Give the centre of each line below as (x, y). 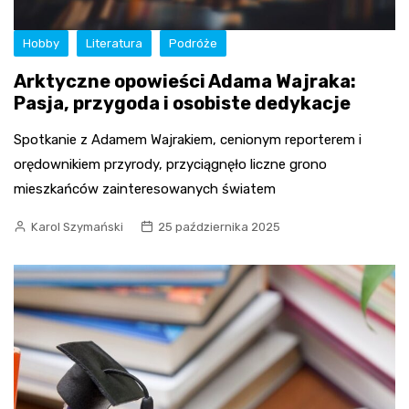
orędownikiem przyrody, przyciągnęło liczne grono (170, 164)
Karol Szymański (77, 226)
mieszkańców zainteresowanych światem (145, 189)
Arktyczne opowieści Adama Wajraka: (185, 81)
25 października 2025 (219, 226)
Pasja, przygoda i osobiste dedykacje (182, 103)
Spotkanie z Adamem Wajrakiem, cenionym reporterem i (188, 139)
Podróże (193, 43)
